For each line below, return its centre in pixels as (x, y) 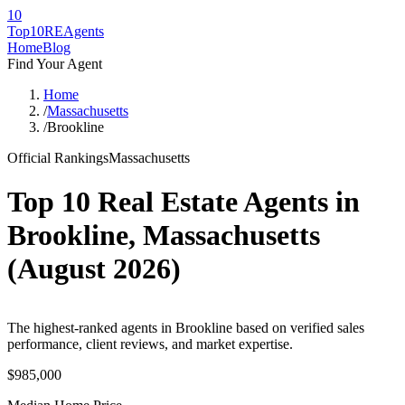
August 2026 (94, 269)
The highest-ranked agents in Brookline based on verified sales (186, 327)
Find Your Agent (55, 64)
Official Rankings (58, 158)
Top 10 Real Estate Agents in (184, 202)
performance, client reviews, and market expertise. (150, 344)
